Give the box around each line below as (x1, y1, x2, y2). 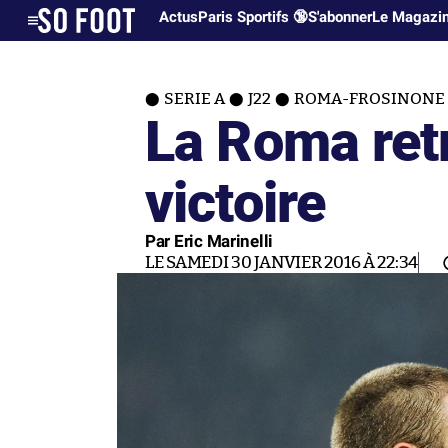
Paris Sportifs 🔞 (198, 8, 309, 26)
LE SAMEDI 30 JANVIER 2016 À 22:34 (145, 254, 419, 271)
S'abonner (308, 8, 373, 26)
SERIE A (164, 91, 225, 107)
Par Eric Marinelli (145, 231, 274, 251)
